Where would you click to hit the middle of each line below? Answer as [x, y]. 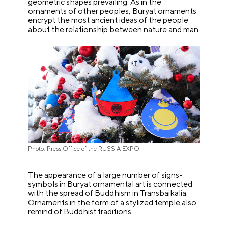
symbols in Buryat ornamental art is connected [110, 184]
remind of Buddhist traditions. [81, 212]
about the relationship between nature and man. [114, 30]
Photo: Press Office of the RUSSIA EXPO [84, 149]
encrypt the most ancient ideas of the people [108, 20]
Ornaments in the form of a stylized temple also [112, 203]
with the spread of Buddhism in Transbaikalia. [108, 193]
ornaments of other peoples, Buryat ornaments [112, 11]
